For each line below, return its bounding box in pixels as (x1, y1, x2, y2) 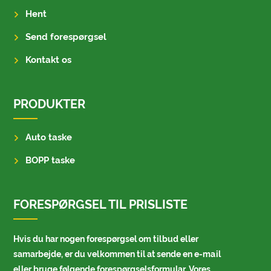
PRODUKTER (13, 97, 86, 112)
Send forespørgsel (25, 31, 107, 43)
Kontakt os (25, 54, 72, 66)
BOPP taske (25, 155, 76, 166)
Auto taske (25, 132, 73, 143)
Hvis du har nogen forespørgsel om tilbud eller (13, 234, 199, 244)
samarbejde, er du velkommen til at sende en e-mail (13, 249, 221, 260)
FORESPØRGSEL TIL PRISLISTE (13, 197, 188, 212)
